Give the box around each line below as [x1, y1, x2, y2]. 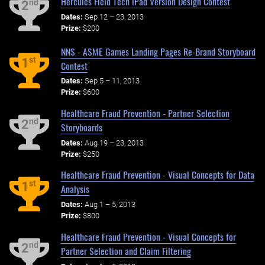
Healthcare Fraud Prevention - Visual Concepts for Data [60, 167, 254, 182]
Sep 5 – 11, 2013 [84, 76, 140, 86]
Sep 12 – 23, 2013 [84, 12, 144, 21]
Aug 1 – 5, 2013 [84, 200, 135, 209]
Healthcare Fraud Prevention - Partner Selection [60, 105, 230, 120]
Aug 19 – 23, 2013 [84, 138, 144, 147]
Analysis [60, 182, 89, 196]
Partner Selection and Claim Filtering [60, 243, 191, 258]
